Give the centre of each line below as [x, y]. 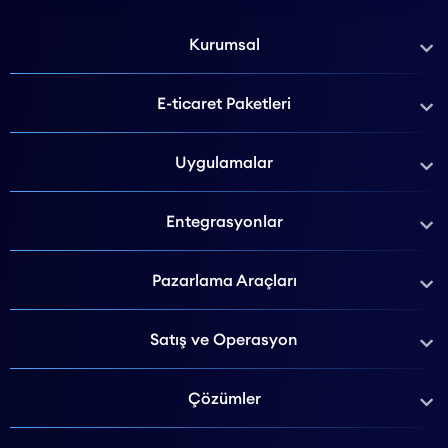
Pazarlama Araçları [224, 279]
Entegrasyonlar [224, 220]
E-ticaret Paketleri [224, 102]
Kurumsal [224, 43]
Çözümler [224, 397]
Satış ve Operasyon [224, 338]
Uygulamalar [224, 161]
